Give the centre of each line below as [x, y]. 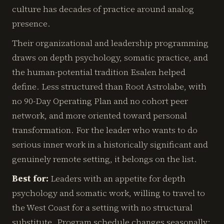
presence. [31, 23]
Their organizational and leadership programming [110, 43]
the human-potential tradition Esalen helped [99, 72]
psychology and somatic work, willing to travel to [108, 193]
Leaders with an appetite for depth [117, 178]
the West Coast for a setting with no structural [102, 207]
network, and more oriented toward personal [99, 115]
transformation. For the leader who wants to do [105, 130]
